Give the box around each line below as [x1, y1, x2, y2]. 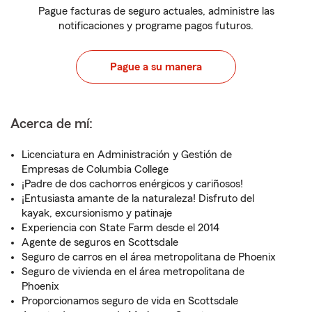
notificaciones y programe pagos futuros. [58, 20, 253, 31]
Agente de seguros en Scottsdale [22, 237, 178, 248]
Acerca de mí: [10, 117, 93, 131]
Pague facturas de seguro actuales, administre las [38, 6, 274, 17]
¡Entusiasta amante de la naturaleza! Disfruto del [22, 193, 254, 204]
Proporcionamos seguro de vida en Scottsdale [22, 295, 238, 306]
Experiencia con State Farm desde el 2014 [22, 222, 219, 233]
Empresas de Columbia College [22, 164, 169, 175]
